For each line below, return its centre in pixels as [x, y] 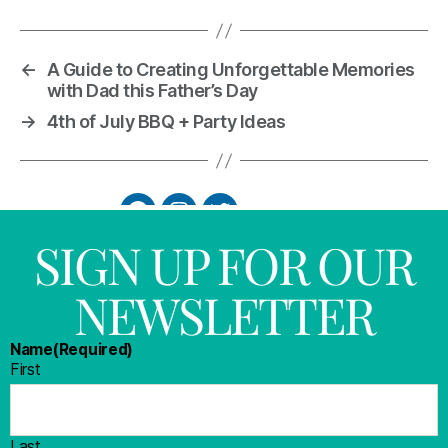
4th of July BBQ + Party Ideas [166, 122]
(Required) [93, 350]
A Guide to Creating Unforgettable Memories [230, 70]
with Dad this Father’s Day [152, 91]
